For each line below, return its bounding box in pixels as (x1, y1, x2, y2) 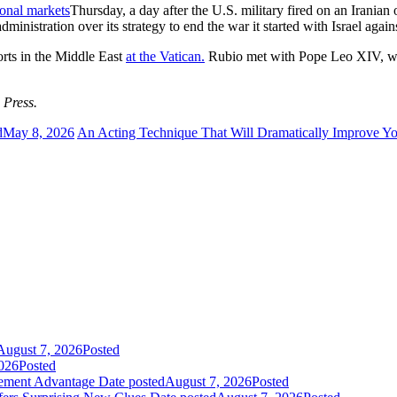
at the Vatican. (126, 48, 205, 64)
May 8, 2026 (3, 124, 74, 140)
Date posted (98, 373, 165, 389)
